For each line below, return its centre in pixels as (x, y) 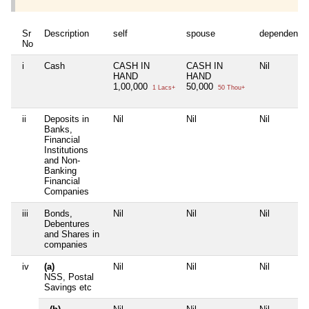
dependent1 (282, 34)
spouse (201, 34)
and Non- (62, 161)
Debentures (67, 224)
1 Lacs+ (163, 88)
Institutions (66, 150)
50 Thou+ (230, 88)
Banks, (58, 130)
